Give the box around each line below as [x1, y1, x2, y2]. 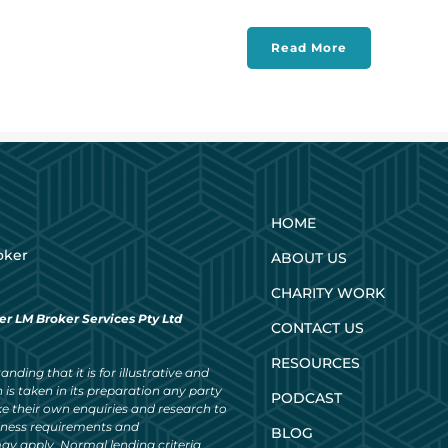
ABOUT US [271, 248, 347, 267]
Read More [271, 40, 347, 55]
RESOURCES [271, 353, 360, 372]
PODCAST [271, 388, 342, 407]
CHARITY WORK [271, 283, 385, 302]
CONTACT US [271, 318, 364, 337]
